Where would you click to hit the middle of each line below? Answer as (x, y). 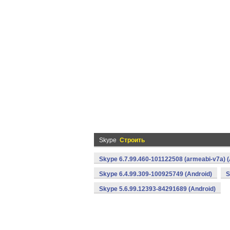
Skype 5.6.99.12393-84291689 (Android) (157, 189)
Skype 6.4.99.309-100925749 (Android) (156, 174)
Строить (132, 140)
